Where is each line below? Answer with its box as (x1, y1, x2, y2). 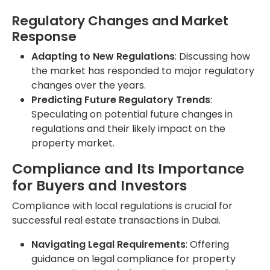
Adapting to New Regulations (31, 49, 175, 63)
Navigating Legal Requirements (31, 237, 186, 251)
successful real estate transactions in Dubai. (12, 213, 221, 227)
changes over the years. (31, 78, 146, 92)
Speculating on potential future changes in (31, 107, 233, 121)
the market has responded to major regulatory (31, 63, 254, 78)
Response (12, 27, 77, 46)
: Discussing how (175, 49, 250, 63)
